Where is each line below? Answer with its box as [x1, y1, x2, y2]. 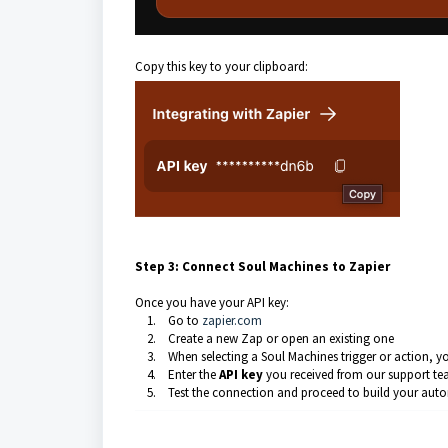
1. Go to [135, 312, 202, 329]
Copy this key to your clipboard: [135, 58, 308, 75]
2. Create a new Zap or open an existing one [135, 330, 394, 347]
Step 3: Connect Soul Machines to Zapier [135, 258, 390, 275]
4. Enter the [135, 366, 219, 383]
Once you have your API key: [135, 294, 289, 311]
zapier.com [202, 312, 262, 329]
